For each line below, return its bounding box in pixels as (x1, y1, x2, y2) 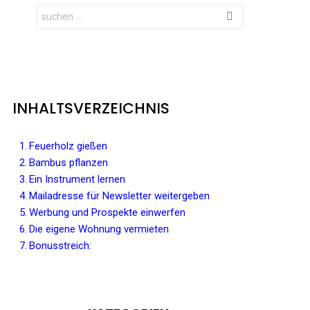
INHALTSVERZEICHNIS (12, 98, 170, 119)
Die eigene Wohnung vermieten (29, 223, 169, 235)
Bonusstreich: (29, 239, 91, 252)
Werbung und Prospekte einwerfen (29, 206, 185, 219)
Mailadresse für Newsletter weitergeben (29, 190, 210, 202)
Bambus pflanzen (29, 156, 108, 169)
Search (36, 3, 72, 16)
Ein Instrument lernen (29, 173, 125, 185)
